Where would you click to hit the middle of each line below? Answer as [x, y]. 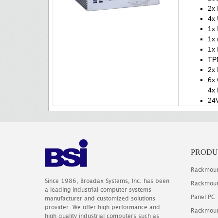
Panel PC [203, 197]
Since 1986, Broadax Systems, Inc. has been [107, 181]
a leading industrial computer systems [98, 190]
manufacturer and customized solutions [100, 198]
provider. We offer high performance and [102, 207]
